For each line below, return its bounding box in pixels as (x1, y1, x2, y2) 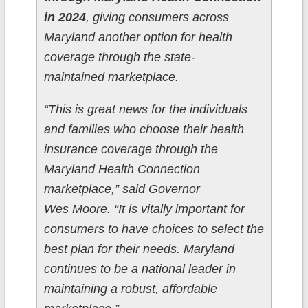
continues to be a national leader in (43, 262, 236, 276)
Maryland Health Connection (43, 162, 200, 177)
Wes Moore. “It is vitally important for (43, 202, 245, 217)
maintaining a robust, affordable (43, 282, 217, 296)
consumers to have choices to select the (43, 222, 264, 236)
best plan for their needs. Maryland (43, 242, 234, 256)
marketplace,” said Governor (43, 182, 200, 197)
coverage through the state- (43, 50, 195, 65)
